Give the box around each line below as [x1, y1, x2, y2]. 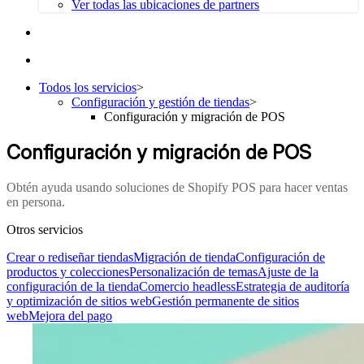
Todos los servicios [39, 80, 136, 95]
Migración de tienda [133, 249, 236, 264]
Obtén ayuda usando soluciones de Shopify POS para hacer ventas [6, 180, 348, 194]
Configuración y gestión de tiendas [71, 95, 249, 110]
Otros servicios [6, 222, 83, 236]
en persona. [6, 194, 65, 209]
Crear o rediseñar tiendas [6, 249, 133, 264]
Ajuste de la [258, 264, 318, 279]
